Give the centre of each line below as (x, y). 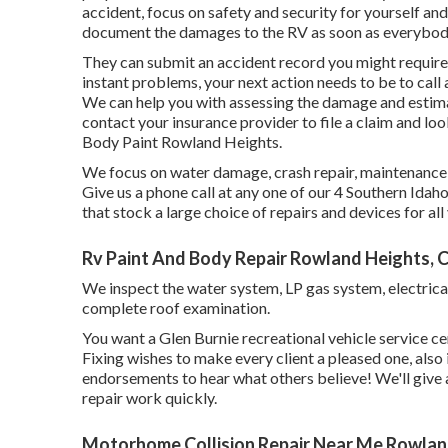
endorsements (130, 377)
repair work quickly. (149, 397)
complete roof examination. (176, 307)
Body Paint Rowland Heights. (182, 141)
